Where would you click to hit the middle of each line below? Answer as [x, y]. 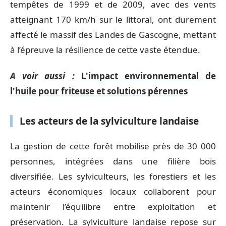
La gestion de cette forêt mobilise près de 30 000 [113, 146]
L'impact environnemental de [149, 76]
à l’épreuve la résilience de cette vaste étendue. [105, 49]
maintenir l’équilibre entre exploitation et [113, 206]
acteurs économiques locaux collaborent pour [113, 191]
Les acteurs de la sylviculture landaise [109, 121]
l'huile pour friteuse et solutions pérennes [99, 91]
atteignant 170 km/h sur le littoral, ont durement [113, 19]
